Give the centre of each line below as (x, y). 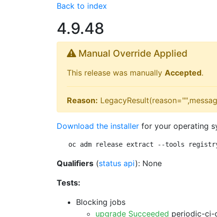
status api (117, 163)
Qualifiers (75, 163)
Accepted (183, 73)
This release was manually (116, 73)
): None (148, 163)
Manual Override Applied (132, 53)
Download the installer (98, 126)
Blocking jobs (101, 202)
